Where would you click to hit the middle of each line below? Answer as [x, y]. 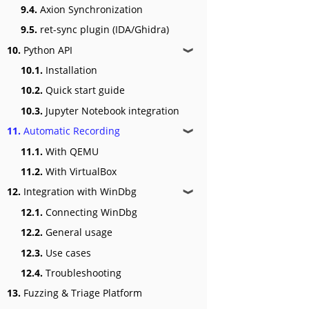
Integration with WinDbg [79, 192]
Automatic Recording [70, 131]
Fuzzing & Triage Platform [81, 293]
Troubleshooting [82, 272]
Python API [47, 50]
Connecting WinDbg [90, 212]
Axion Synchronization [90, 9]
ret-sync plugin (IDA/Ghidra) [103, 30]
